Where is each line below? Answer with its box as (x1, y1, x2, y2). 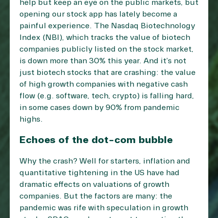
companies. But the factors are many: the (19, 191, 172, 201)
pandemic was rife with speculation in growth (19, 203, 188, 213)
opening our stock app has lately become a (19, 9, 177, 19)
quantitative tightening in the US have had (19, 168, 180, 178)
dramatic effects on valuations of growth (19, 180, 169, 190)
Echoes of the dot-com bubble (19, 134, 173, 146)
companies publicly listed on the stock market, (19, 44, 194, 54)
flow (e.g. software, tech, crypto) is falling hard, (19, 91, 194, 101)
